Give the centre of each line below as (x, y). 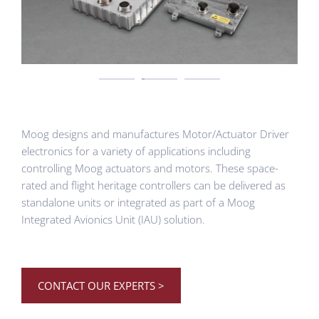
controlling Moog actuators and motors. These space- (150, 168)
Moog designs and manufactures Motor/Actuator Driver (155, 134)
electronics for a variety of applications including (136, 151)
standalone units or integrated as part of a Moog (138, 203)
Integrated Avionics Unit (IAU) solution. (113, 220)
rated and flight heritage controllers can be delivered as (153, 185)
